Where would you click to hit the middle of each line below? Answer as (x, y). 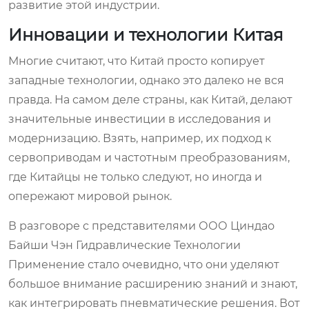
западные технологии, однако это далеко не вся (146, 80)
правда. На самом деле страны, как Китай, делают (150, 99)
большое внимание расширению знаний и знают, (153, 283)
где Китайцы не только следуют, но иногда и (135, 177)
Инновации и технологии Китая (146, 34)
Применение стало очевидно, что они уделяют (144, 264)
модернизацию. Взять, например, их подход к (140, 138)
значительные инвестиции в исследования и (140, 119)
